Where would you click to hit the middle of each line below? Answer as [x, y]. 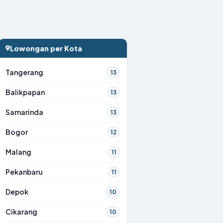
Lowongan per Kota [46, 48]
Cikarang [21, 212]
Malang [18, 152]
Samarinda [24, 112]
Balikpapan [25, 92]
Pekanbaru [24, 172]
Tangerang [24, 72]
